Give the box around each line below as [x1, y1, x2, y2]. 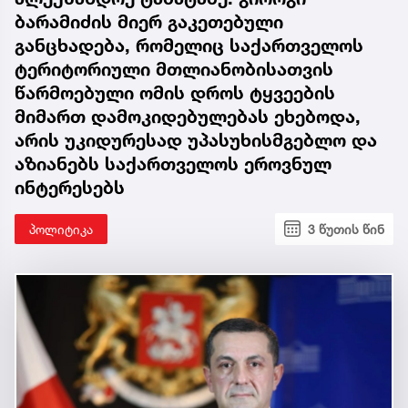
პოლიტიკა [29, 220, 93, 237]
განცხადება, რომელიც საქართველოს [15, 34, 363, 56]
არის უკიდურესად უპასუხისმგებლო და [15, 128, 377, 151]
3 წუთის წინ [308, 220, 384, 237]
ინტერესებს [15, 176, 125, 199]
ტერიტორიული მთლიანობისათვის [15, 57, 333, 80]
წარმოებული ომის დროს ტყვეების [15, 81, 335, 104]
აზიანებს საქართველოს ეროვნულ [15, 152, 331, 175]
